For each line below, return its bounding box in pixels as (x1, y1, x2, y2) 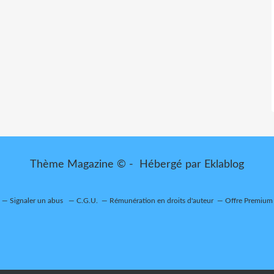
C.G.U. (76, 197, 98, 204)
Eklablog (204, 159, 244, 170)
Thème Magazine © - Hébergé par (30, 159, 204, 170)
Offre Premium (225, 197, 273, 204)
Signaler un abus (10, 197, 65, 204)
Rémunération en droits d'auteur (109, 197, 213, 204)
